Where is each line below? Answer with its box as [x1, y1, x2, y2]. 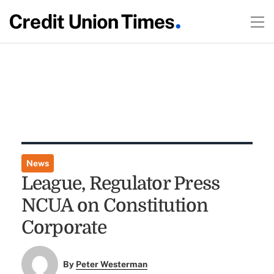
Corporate [21, 217, 106, 238]
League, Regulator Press [21, 173, 220, 194]
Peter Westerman [76, 259, 148, 270]
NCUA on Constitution [21, 195, 209, 216]
